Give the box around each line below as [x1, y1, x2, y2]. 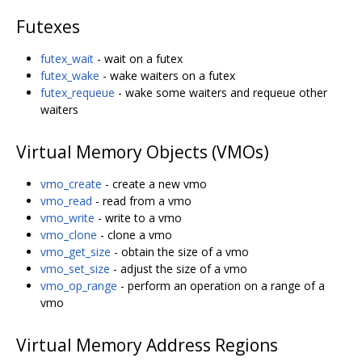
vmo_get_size [40, 243, 111, 259]
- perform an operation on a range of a [117, 277, 325, 293]
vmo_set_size [40, 260, 110, 276]
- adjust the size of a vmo [110, 260, 247, 276]
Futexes [16, 15, 80, 38]
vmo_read [40, 192, 92, 208]
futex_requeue [40, 84, 115, 100]
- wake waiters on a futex [99, 67, 235, 83]
